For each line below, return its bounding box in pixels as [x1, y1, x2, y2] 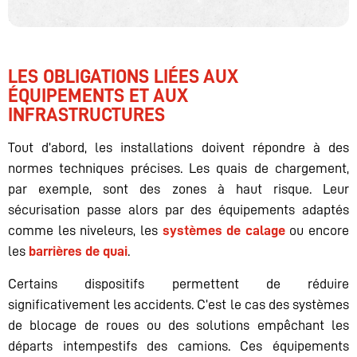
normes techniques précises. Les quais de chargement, [8, 161, 349, 176]
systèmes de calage [162, 223, 285, 238]
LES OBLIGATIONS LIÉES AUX [8, 67, 238, 87]
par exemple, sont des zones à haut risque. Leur [8, 182, 349, 197]
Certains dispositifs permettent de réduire [8, 276, 349, 291]
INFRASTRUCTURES [8, 105, 165, 125]
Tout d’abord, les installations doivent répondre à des [8, 140, 349, 155]
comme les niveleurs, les [8, 223, 163, 238]
